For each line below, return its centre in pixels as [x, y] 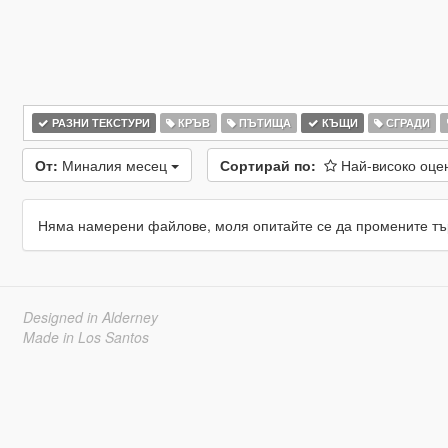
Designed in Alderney [90, 317]
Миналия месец [116, 165]
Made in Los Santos [85, 337]
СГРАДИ [407, 122]
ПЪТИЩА [263, 122]
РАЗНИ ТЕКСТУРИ [99, 122]
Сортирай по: [267, 165]
